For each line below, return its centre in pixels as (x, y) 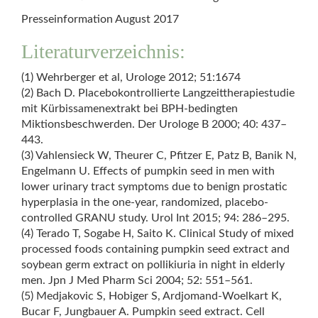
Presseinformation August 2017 (100, 19)
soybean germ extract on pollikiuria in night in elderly (153, 265)
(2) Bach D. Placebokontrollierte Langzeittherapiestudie (158, 93)
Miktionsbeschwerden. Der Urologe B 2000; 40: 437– (154, 124)
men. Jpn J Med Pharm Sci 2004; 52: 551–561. (137, 280)
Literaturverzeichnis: (103, 51)
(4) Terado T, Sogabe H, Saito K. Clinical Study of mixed (158, 234)
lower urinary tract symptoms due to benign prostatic (154, 187)
